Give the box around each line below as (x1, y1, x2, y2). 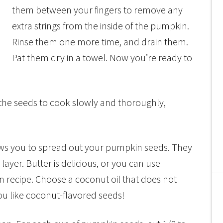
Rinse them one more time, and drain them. (12, 35, 188, 48)
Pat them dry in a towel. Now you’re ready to (12, 51, 192, 64)
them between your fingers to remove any (12, 3, 183, 16)
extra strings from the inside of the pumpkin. (12, 19, 189, 32)
